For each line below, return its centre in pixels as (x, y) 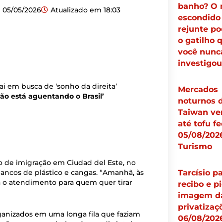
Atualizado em (76, 10)
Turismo (195, 147)
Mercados (198, 90)
